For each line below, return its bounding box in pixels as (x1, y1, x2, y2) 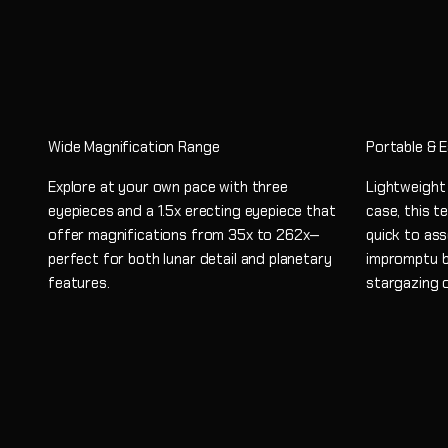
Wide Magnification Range (48, 136, 220, 157)
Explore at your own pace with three (48, 176, 288, 197)
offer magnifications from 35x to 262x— (48, 224, 321, 245)
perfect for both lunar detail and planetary (48, 248, 332, 269)
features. (48, 272, 110, 293)
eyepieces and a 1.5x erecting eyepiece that (48, 200, 336, 221)
